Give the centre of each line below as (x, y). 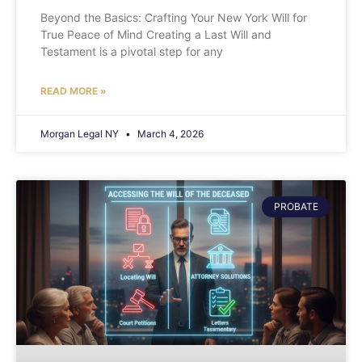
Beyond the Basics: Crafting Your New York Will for (174, 17)
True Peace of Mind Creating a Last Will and (156, 34)
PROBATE (296, 206)
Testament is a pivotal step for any (132, 51)
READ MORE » (74, 90)
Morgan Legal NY (81, 133)
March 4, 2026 (169, 133)
